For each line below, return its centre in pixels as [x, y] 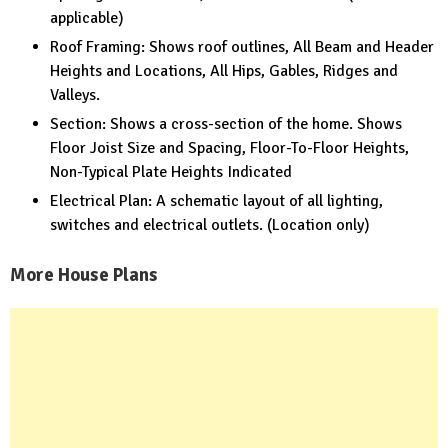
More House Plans [84, 275]
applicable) [87, 18]
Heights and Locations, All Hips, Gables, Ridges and [224, 71]
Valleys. [75, 95]
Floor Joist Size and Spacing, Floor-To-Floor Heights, [229, 148]
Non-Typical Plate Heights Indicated [171, 172]
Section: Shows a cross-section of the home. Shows [226, 124]
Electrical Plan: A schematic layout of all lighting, [216, 201]
